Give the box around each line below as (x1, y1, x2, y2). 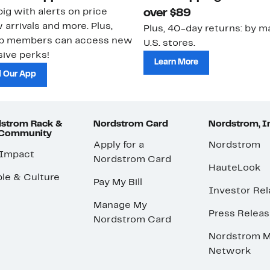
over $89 (143, 8, 191, 19)
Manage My (93, 201, 148, 210)
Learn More (154, 58, 198, 67)
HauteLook (209, 164, 262, 173)
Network (209, 247, 252, 256)
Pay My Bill (93, 178, 143, 187)
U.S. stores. (143, 39, 195, 48)
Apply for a (93, 141, 145, 150)
